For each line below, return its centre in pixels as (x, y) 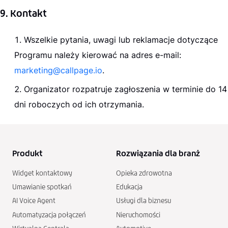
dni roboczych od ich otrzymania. (79, 104)
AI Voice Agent (34, 201)
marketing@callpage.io (58, 70)
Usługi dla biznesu (144, 201)
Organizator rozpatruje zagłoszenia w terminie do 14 (125, 89)
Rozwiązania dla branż (158, 153)
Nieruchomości (138, 215)
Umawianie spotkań (42, 187)
